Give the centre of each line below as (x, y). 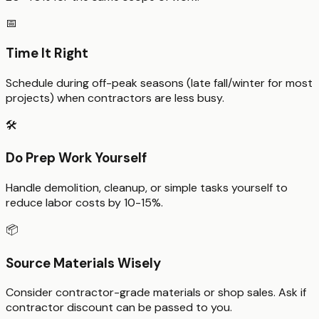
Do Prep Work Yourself (76, 158)
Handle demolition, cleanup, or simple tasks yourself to (147, 188)
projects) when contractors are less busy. (115, 98)
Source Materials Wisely (83, 263)
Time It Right (47, 53)
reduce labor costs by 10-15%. (84, 203)
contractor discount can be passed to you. (119, 308)
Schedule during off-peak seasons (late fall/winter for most (159, 83)
